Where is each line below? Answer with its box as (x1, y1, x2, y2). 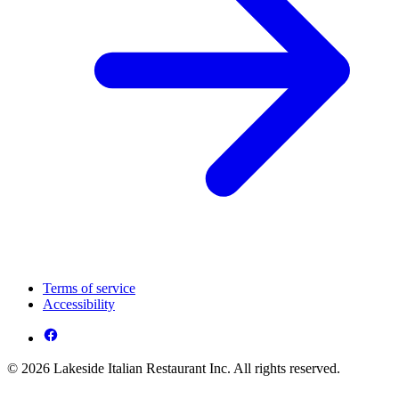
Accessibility (43, 297, 115, 313)
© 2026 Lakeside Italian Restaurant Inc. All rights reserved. (7, 361, 340, 377)
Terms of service (43, 281, 135, 297)
